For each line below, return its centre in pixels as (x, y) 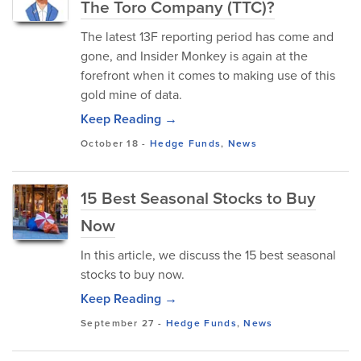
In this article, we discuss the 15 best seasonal (208, 255)
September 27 (118, 323)
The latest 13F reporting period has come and (207, 36)
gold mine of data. (131, 94)
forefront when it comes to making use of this (208, 75)
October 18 (110, 143)
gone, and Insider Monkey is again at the (194, 56)
